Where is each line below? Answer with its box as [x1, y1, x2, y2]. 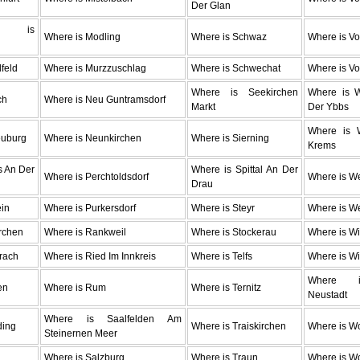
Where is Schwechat [191, 62, 280, 74]
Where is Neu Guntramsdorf [44, 93, 166, 105]
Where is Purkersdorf [44, 202, 136, 214]
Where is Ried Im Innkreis [44, 250, 156, 262]
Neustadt [308, 288, 347, 301]
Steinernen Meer [44, 327, 117, 339]
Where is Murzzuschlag [44, 62, 146, 74]
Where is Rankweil [44, 226, 126, 238]
